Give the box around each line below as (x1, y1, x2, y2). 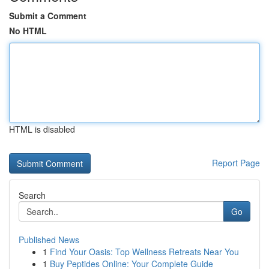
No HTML (9, 25, 47, 37)
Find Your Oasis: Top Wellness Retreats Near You (50, 246, 239, 258)
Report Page (212, 157, 260, 169)
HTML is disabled (9, 123, 75, 135)
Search (19, 189, 46, 201)
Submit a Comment (9, 10, 86, 22)
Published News (19, 234, 79, 246)
